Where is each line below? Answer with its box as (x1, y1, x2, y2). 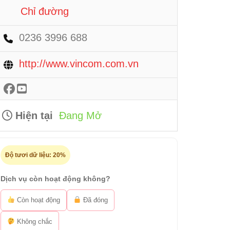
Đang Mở (59, 110, 102, 121)
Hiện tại (12, 110, 53, 121)
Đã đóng (81, 196, 108, 204)
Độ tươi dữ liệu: (5, 151, 53, 159)
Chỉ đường (21, 6, 69, 17)
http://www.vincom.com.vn (19, 58, 139, 69)
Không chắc (14, 218, 52, 225)
